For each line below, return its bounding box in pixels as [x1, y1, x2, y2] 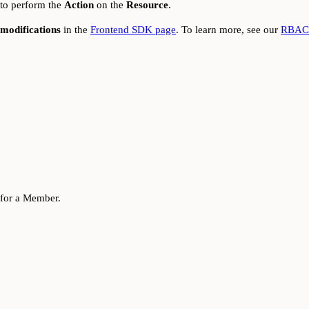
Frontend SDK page [90, 24, 176, 36]
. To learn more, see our [176, 24, 281, 36]
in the [61, 24, 90, 36]
